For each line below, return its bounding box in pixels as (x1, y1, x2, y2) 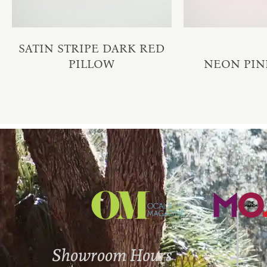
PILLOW (69, 56, 115, 71)
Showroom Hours (52, 246, 173, 266)
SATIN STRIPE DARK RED (18, 41, 165, 55)
